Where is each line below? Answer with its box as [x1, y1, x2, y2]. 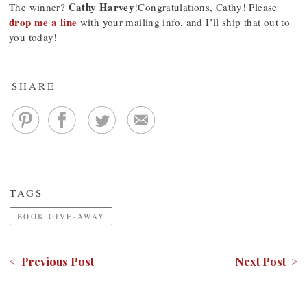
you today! [9, 30, 58, 44]
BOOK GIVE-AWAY [17, 211, 106, 221]
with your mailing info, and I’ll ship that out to [77, 15, 290, 29]
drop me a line [9, 14, 77, 29]
